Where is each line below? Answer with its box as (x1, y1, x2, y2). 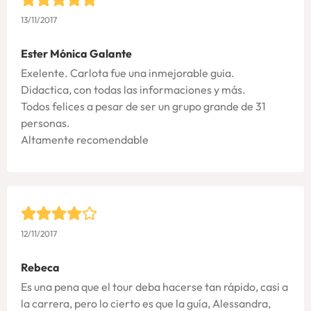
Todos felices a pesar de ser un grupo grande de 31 (21, 99, 266, 114)
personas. (21, 116, 70, 131)
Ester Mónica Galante (21, 47, 132, 61)
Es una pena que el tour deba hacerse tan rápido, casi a (21, 279, 288, 294)
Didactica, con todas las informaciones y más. (21, 83, 246, 97)
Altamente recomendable (21, 133, 149, 147)
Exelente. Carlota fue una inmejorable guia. (21, 66, 235, 81)
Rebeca (21, 260, 60, 274)
